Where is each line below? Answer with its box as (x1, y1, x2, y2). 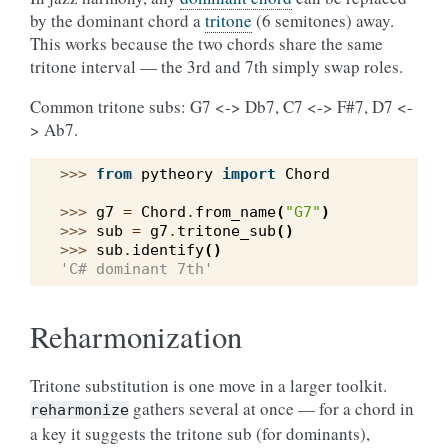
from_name (195, 203, 276, 221)
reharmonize (30, 401, 129, 419)
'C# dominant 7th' (60, 260, 213, 278)
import (222, 165, 276, 183)
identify (132, 241, 204, 259)
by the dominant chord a (30, 9, 205, 32)
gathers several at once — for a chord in (129, 397, 414, 420)
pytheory (141, 165, 213, 183)
